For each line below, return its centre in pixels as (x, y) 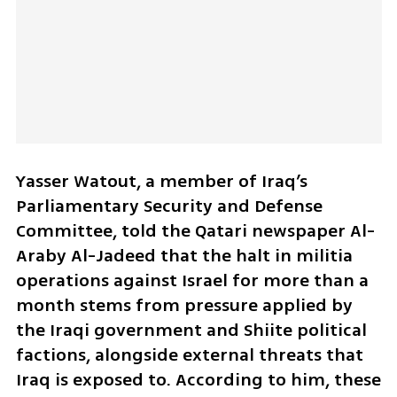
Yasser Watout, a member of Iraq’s (161, 182)
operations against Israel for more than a (192, 281)
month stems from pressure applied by (184, 306)
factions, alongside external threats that (189, 355)
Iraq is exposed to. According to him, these (198, 380)
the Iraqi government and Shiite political (191, 331)
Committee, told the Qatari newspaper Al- (195, 231)
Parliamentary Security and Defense (169, 206)
